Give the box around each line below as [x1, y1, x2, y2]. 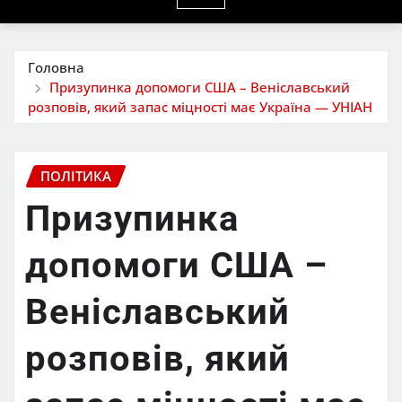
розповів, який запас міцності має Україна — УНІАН [28, 97, 372, 116]
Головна [28, 57, 84, 76]
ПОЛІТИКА [40, 166, 111, 185]
